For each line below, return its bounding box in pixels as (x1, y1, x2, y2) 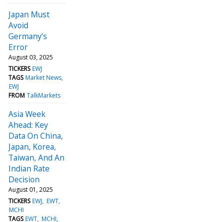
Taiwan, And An (8, 152, 64, 163)
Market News (25, 73, 62, 82)
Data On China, (8, 130, 63, 141)
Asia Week (8, 108, 46, 119)
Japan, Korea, (8, 141, 56, 152)
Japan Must (8, 8, 50, 20)
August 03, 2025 (8, 53, 53, 61)
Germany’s (8, 30, 47, 42)
